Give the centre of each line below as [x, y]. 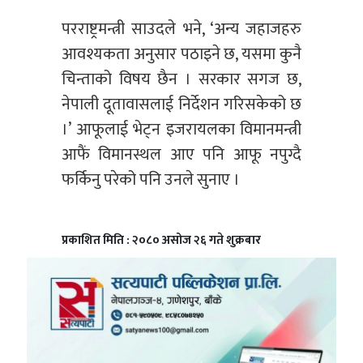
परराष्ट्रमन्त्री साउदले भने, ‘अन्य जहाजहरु [181, 30]
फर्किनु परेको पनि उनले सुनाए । [151, 180]
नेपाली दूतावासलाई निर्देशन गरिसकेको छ [181, 105]
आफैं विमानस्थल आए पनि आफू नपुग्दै [181, 155]
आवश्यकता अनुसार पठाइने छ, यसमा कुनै [181, 55]
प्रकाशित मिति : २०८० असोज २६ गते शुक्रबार [161, 241]
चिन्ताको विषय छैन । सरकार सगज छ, [181, 80]
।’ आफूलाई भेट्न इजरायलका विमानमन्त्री [181, 130]
